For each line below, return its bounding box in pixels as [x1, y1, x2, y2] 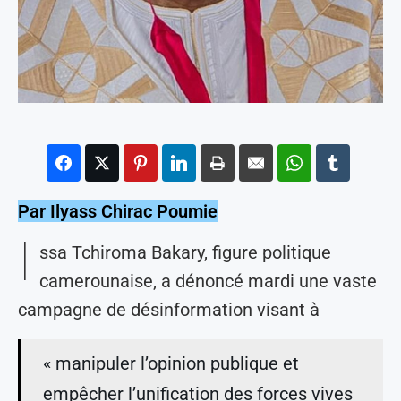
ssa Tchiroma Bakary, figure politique [39, 241, 331, 263]
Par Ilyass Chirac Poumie [18, 200, 218, 222]
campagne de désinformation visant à [18, 298, 320, 320]
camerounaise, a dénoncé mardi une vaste [39, 269, 377, 292]
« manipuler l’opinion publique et [43, 352, 299, 374]
